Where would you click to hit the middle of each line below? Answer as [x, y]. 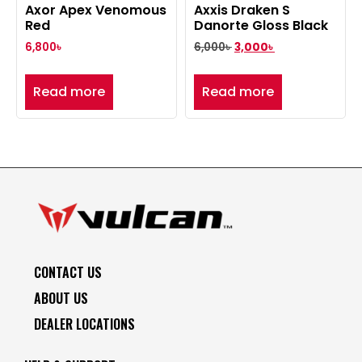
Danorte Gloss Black [261, 26]
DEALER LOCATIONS [84, 324]
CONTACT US [68, 272]
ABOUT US [61, 298]
